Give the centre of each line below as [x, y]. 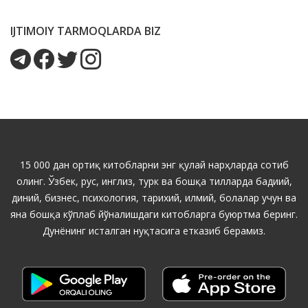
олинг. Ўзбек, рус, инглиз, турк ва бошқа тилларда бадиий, [154, 181]
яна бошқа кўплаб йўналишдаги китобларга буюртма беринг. [154, 214]
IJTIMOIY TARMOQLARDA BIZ [86, 31]
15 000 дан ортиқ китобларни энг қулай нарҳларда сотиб [154, 164]
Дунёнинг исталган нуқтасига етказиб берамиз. [154, 230]
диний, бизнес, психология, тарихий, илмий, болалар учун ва [154, 197]
